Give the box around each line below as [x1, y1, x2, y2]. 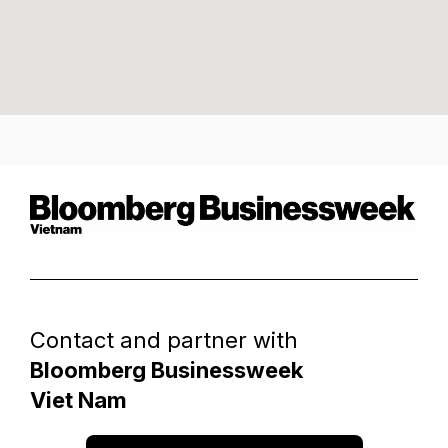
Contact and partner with [30, 326, 298, 353]
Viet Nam [30, 386, 127, 413]
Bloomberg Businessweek [30, 356, 303, 383]
